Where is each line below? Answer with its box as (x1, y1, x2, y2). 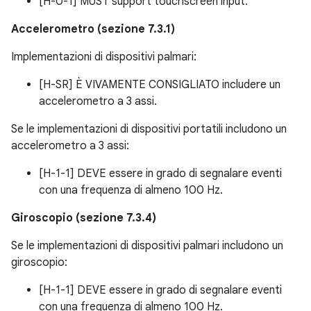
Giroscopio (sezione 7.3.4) (11, 211, 156, 226)
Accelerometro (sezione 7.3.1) (11, 22, 175, 37)
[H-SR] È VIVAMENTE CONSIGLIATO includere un (39, 78, 280, 92)
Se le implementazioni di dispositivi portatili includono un (11, 122, 287, 137)
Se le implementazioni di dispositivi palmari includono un (11, 239, 283, 253)
